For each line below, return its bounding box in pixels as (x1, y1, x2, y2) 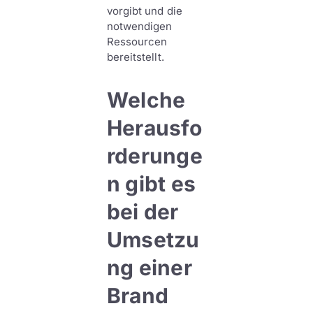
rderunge (106, 143, 203, 168)
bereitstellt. (106, 50, 164, 64)
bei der (106, 199, 179, 224)
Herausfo (106, 115, 203, 140)
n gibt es (106, 171, 196, 196)
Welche (106, 87, 186, 112)
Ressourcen (106, 35, 168, 48)
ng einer (106, 255, 193, 280)
